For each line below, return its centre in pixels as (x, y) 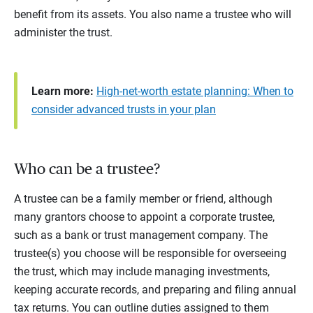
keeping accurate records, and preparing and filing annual (155, 290)
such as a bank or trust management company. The (141, 235)
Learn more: (63, 92)
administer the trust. (63, 33)
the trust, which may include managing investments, (142, 272)
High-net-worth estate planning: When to (195, 92)
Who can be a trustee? (87, 169)
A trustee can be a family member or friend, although (143, 199)
